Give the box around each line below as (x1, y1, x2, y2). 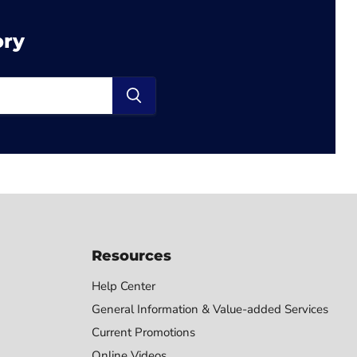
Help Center (91, 278, 155, 295)
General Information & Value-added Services (91, 301, 328, 318)
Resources (91, 247, 171, 265)
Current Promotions (91, 324, 195, 341)
